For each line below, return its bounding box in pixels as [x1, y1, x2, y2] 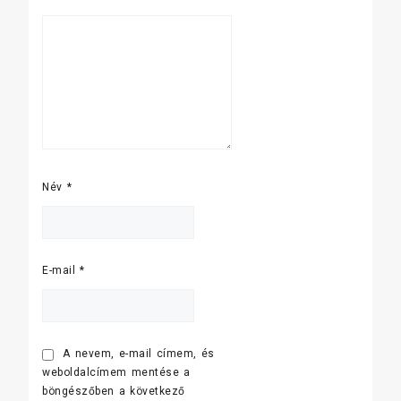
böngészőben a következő [42, 384, 185, 397]
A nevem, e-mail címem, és [63, 346, 215, 360]
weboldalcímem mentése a [42, 365, 191, 379]
